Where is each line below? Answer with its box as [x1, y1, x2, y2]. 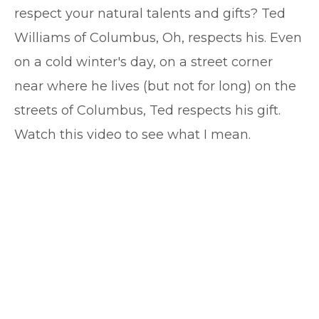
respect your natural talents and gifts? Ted [14, 6, 286, 21]
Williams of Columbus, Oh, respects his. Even [14, 30, 302, 46]
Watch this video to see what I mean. [14, 127, 251, 142]
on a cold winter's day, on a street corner [14, 54, 273, 70]
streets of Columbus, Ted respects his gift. [14, 103, 281, 118]
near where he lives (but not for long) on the [14, 78, 296, 94]
